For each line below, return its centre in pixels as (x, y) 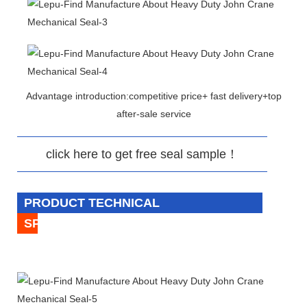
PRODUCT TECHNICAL (92, 202)
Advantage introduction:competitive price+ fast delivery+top (153, 96)
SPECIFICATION (71, 223)
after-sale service (153, 113)
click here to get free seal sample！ (142, 154)
